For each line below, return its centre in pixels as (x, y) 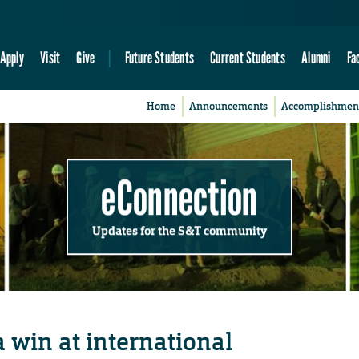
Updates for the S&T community (179, 230)
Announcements (229, 107)
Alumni (316, 58)
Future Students (159, 58)
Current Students (248, 58)
